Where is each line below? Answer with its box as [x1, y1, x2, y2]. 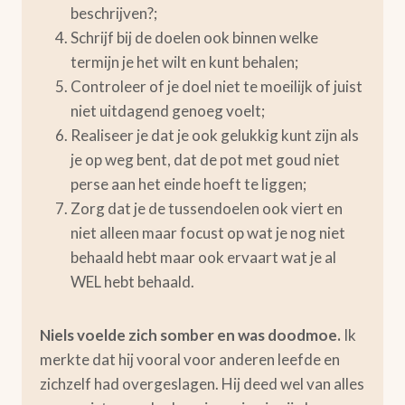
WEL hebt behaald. [71, 272, 194, 291]
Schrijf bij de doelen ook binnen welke [71, 28, 318, 47]
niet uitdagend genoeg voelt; [71, 101, 265, 120]
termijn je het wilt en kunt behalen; [71, 52, 298, 71]
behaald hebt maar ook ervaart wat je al [71, 248, 336, 267]
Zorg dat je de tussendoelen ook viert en [71, 199, 343, 218]
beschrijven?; [71, 4, 157, 23]
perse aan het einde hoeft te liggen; [71, 174, 306, 193]
